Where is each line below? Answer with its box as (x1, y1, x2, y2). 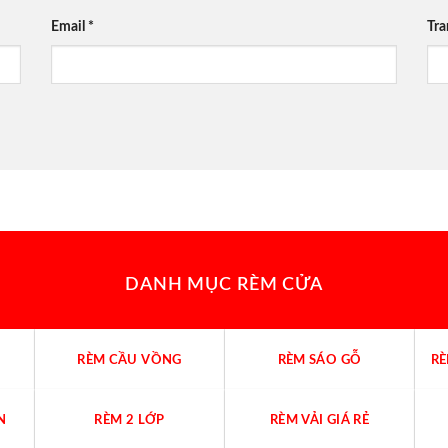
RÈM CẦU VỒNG (77, 354, 182, 367)
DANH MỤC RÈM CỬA (124, 275, 324, 293)
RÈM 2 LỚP (94, 414, 165, 427)
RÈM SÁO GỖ (277, 354, 362, 367)
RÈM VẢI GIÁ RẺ (269, 414, 370, 427)
